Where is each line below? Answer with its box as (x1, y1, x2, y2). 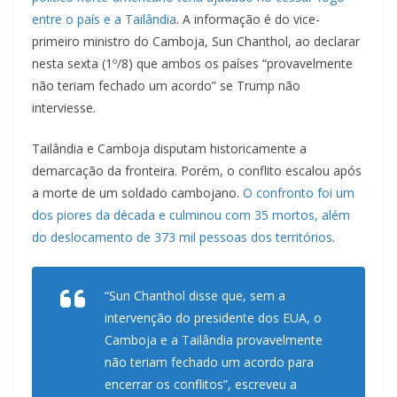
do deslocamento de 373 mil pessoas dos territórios (32, 229, 332, 246)
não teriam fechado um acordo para (105, 354, 314, 371)
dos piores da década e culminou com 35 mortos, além (32, 206, 350, 224)
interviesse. (32, 99, 96, 117)
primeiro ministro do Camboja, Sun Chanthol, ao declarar (32, 33, 360, 51)
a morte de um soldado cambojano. (32, 184, 243, 202)
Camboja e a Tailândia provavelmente (105, 331, 323, 349)
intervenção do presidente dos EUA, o (105, 309, 322, 327)
